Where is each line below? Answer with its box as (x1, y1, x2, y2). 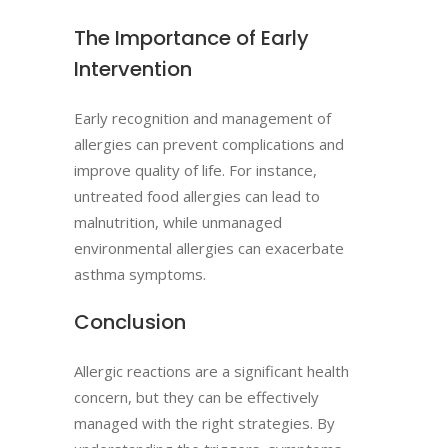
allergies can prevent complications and (74, 134, 344, 154)
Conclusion (74, 308, 186, 336)
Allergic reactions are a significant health (74, 361, 349, 381)
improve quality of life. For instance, (74, 160, 317, 180)
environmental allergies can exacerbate (74, 238, 344, 258)
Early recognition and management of (74, 108, 331, 128)
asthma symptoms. (74, 264, 206, 284)
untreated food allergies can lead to (74, 186, 320, 206)
